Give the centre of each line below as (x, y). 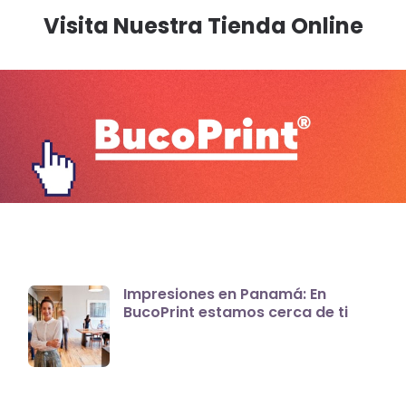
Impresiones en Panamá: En (224, 295)
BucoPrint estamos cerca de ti (235, 313)
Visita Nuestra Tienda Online (203, 26)
